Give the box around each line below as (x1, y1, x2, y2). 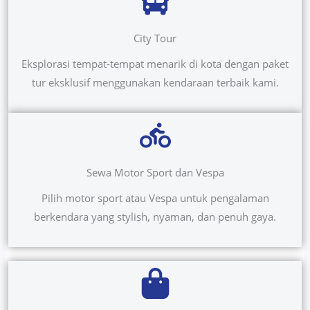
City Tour (134, 31, 176, 46)
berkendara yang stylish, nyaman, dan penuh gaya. (34, 210, 276, 224)
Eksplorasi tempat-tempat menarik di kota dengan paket (21, 57, 289, 71)
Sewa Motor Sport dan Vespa (86, 165, 224, 180)
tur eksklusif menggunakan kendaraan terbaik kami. (31, 75, 279, 90)
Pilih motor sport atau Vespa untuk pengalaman (41, 191, 269, 206)
